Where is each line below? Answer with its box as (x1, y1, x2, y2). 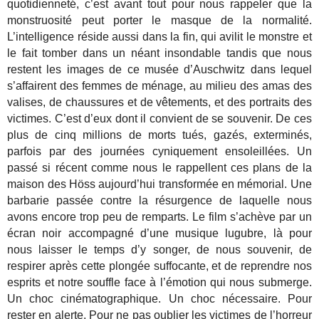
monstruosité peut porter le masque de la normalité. (7, 14, 312, 27)
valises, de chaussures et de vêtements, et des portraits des (7, 96, 312, 109)
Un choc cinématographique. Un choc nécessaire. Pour (7, 293, 312, 305)
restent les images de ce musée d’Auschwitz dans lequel (7, 63, 312, 76)
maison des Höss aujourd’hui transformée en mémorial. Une (7, 178, 312, 191)
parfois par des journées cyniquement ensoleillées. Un (7, 145, 312, 158)
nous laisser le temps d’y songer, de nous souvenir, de (7, 244, 312, 256)
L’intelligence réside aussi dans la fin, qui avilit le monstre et (7, 31, 312, 43)
